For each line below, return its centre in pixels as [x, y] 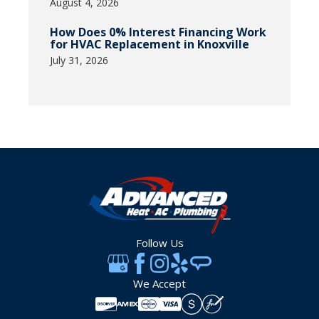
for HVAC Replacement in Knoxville [150, 45]
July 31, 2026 [79, 61]
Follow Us [159, 243]
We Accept [159, 284]
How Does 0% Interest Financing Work [158, 32]
